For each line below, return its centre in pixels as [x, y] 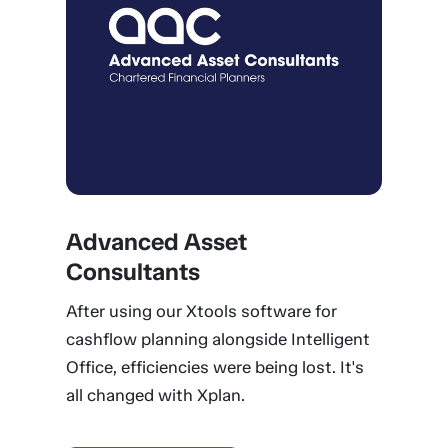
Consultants [132, 271]
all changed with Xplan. [155, 395]
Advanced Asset [156, 241]
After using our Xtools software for [201, 311]
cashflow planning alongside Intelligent [217, 339]
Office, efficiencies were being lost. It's [214, 367]
